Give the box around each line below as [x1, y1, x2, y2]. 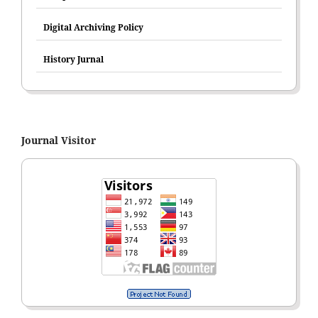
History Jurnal [43, 53, 104, 65]
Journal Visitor [21, 133, 96, 147]
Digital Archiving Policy [43, 21, 143, 33]
